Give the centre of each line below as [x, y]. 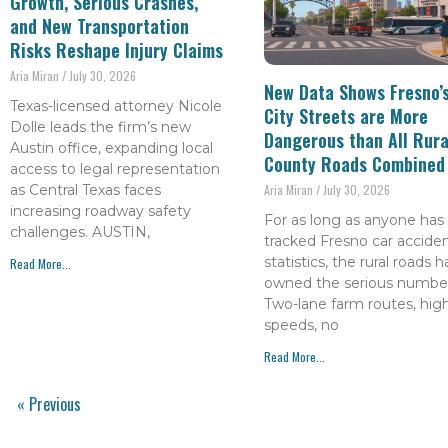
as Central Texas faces [85, 189]
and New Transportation [99, 25]
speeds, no [301, 325]
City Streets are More [345, 116]
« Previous [48, 404]
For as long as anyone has [353, 220]
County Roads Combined [354, 164]
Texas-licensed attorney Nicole [116, 105]
